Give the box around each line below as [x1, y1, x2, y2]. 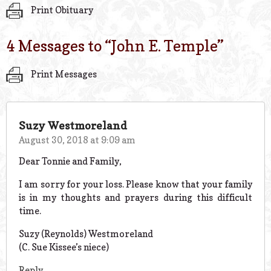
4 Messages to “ [6, 36, 111, 55]
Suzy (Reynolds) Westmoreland [19, 227, 153, 240]
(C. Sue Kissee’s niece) [19, 241, 109, 253]
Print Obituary [29, 4, 93, 16]
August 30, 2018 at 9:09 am [19, 134, 135, 146]
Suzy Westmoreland [19, 119, 127, 132]
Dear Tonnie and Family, [19, 155, 122, 167]
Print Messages [29, 68, 97, 80]
